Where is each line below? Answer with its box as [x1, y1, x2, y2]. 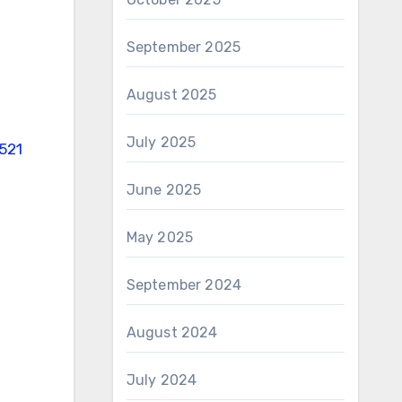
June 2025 [126, 181, 202, 198]
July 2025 [126, 134, 197, 151]
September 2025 [126, 39, 241, 56]
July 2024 [126, 371, 197, 389]
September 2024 [126, 276, 242, 293]
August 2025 [126, 86, 217, 103]
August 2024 [126, 324, 218, 341]
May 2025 [126, 229, 194, 246]
